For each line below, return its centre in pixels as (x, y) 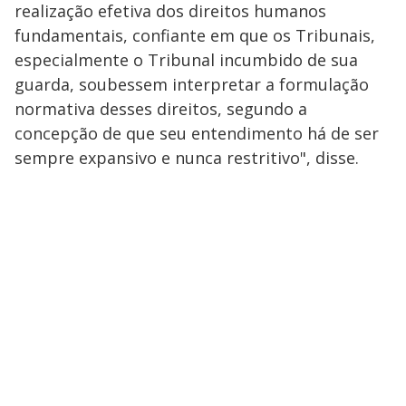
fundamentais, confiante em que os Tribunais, (195, 36)
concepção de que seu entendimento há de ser (197, 134)
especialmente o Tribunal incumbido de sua (186, 60)
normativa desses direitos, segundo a (161, 109)
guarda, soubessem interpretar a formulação (192, 85)
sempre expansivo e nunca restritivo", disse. (187, 158)
